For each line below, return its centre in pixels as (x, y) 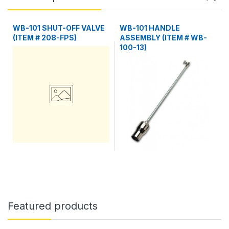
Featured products (53, 206)
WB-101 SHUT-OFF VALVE (59, 28)
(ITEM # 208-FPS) (45, 37)
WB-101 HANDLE (150, 28)
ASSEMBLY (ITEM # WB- (163, 37)
